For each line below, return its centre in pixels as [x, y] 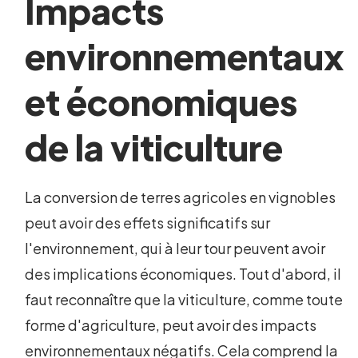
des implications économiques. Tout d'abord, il [183, 274]
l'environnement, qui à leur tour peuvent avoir [175, 249]
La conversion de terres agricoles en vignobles [181, 197]
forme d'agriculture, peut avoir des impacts [171, 325]
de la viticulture [154, 147]
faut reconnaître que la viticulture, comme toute [184, 300]
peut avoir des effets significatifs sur [148, 223]
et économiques [162, 102]
